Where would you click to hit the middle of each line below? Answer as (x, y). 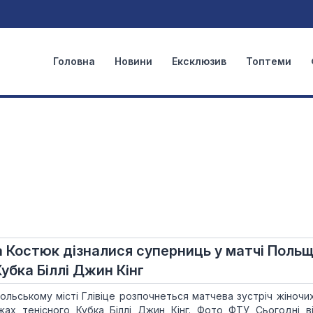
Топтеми (269, 61)
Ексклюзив (199, 61)
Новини (133, 61)
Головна (74, 61)
